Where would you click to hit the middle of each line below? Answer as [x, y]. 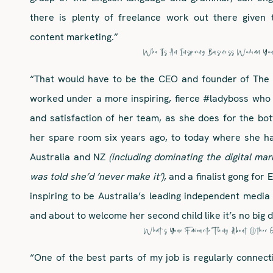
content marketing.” [74, 37]
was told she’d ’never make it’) [97, 176]
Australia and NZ [69, 157]
